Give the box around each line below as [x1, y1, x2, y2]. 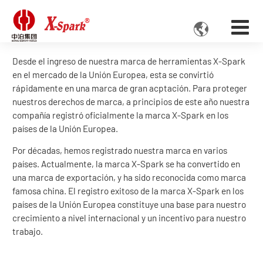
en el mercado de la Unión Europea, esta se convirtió [12, 69, 214, 80]
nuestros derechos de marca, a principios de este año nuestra [12, 96, 249, 107]
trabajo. [12, 226, 43, 237]
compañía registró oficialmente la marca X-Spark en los [12, 110, 228, 121]
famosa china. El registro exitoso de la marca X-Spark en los [12, 186, 244, 197]
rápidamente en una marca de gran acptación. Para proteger [12, 83, 247, 94]
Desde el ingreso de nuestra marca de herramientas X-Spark [12, 56, 245, 67]
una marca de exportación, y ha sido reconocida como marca [12, 172, 246, 183]
